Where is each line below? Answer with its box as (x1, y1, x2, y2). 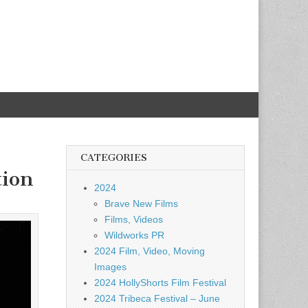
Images (94, 261, 126, 272)
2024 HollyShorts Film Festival (94, 277, 226, 288)
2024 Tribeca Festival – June (94, 293, 220, 304)
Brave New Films (104, 198, 178, 209)
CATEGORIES (80, 152, 147, 164)
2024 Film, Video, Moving (94, 245, 205, 256)
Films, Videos (104, 214, 163, 225)
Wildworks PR (104, 230, 164, 241)
